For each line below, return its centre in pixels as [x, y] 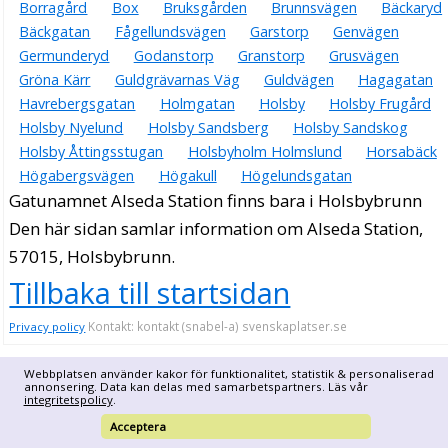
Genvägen [365, 32]
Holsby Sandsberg [208, 128]
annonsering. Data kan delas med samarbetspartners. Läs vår [195, 386]
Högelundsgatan [296, 176]
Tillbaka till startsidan [150, 293]
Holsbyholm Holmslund [264, 152]
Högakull [187, 176]
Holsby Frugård [379, 104]
